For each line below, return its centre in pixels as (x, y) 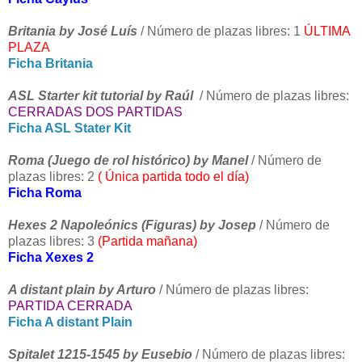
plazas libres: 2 (53, 177)
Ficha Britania (51, 64)
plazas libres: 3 (51, 242)
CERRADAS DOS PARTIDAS (95, 112)
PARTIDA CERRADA (70, 306)
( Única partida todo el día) (173, 177)
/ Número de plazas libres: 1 (222, 32)
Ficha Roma (45, 193)
